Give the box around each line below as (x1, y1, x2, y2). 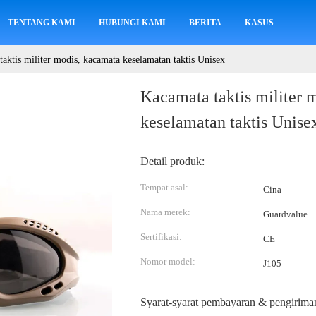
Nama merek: (140, 207, 190, 217)
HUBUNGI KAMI (99, 18, 166, 28)
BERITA (189, 18, 222, 28)
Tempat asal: (140, 182, 188, 193)
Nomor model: (140, 256, 195, 267)
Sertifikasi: (140, 231, 182, 242)
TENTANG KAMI (8, 18, 76, 28)
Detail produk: (140, 155, 205, 167)
